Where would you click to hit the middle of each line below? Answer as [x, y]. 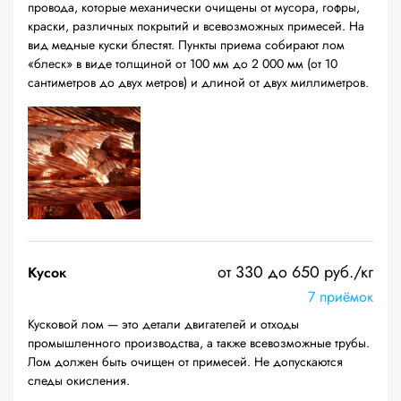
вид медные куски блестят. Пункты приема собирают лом [186, 45]
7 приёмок [341, 297]
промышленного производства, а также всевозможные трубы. [199, 343]
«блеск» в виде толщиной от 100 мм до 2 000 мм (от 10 [183, 64]
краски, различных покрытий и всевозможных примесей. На [196, 26]
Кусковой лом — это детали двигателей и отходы [163, 324]
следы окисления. [79, 380]
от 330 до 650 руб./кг [295, 272]
